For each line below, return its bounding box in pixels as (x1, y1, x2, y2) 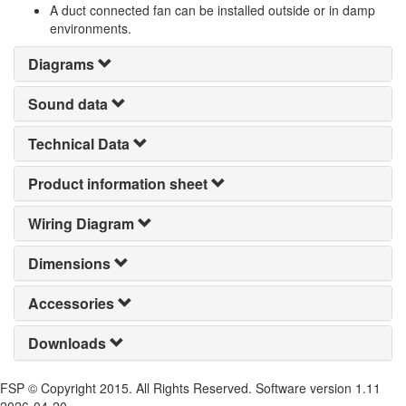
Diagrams (28, 53, 94, 74)
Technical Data (28, 133, 130, 154)
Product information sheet (28, 173, 208, 194)
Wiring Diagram (28, 213, 134, 234)
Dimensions (28, 253, 111, 274)
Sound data (28, 93, 108, 114)
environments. (50, 19, 131, 37)
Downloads (28, 333, 106, 353)
